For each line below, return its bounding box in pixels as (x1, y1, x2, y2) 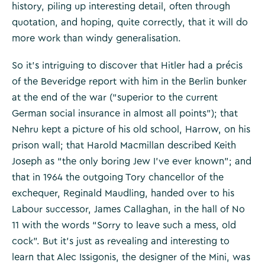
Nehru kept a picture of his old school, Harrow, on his (12, 125, 250, 134)
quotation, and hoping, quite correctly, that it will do (12, 17, 248, 27)
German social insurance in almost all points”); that (12, 109, 238, 118)
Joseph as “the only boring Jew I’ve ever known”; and (12, 157, 251, 166)
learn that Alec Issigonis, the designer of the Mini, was (12, 253, 250, 262)
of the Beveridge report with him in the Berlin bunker (12, 77, 247, 86)
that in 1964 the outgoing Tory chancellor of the (12, 173, 224, 182)
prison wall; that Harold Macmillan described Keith (12, 141, 236, 150)
